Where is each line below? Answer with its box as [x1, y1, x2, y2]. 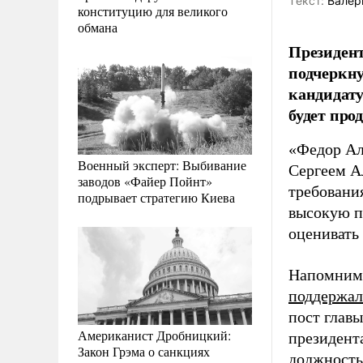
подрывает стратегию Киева [78, 188, 235, 206]
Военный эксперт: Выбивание [78, 156, 246, 173]
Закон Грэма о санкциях [78, 342, 210, 360]
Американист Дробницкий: [78, 326, 231, 344]
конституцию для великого [78, 2, 228, 19]
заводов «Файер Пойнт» [78, 172, 212, 190]
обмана [78, 18, 117, 36]
